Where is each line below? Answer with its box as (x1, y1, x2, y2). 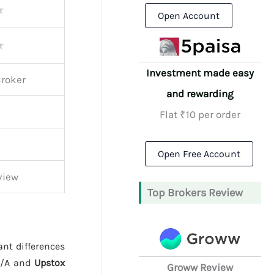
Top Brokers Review (147, 185, 243, 199)
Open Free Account (158, 147, 241, 160)
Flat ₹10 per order (160, 108, 241, 121)
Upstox (34, 257, 65, 269)
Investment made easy (146, 67, 254, 80)
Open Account (158, 9, 220, 21)
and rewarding (166, 87, 234, 100)
